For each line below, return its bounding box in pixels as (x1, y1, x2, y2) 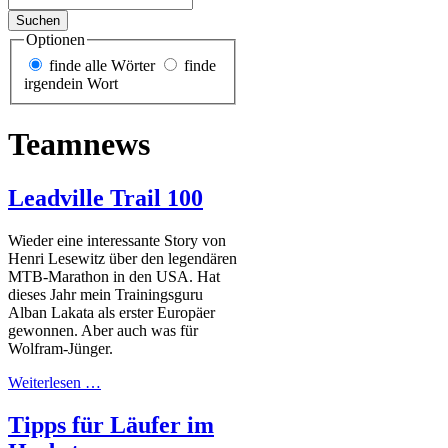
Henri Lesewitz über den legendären (8, 249, 237, 267)
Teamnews (8, 126, 150, 163)
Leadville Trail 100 (8, 184, 203, 211)
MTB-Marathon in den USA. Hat (8, 267, 220, 285)
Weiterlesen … (8, 373, 101, 391)
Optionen (26, 31, 85, 49)
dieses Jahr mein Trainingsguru (8, 285, 203, 303)
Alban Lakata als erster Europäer (8, 303, 215, 321)
